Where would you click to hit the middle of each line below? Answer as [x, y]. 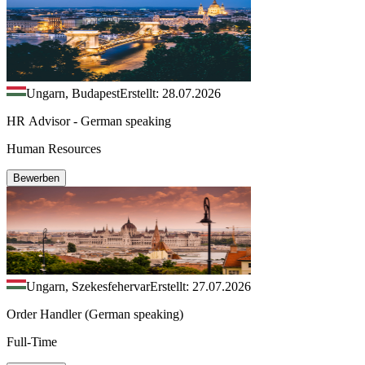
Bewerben [36, 178]
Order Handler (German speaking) [95, 314]
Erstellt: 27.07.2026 [200, 286]
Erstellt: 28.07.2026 [170, 93]
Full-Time [32, 341]
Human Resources [54, 148]
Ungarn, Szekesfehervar [88, 286]
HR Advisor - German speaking [89, 121]
